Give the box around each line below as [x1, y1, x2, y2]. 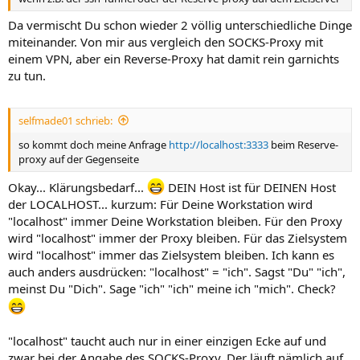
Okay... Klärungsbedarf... [8, 179, 147, 196]
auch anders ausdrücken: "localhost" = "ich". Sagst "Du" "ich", [8, 264, 346, 280]
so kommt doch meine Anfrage [18, 137, 169, 152]
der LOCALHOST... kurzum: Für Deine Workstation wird [8, 196, 313, 213]
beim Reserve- [268, 137, 338, 152]
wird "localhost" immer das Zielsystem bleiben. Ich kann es [8, 247, 334, 264]
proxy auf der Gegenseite [18, 151, 139, 166]
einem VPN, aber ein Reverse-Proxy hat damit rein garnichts [8, 51, 339, 67]
